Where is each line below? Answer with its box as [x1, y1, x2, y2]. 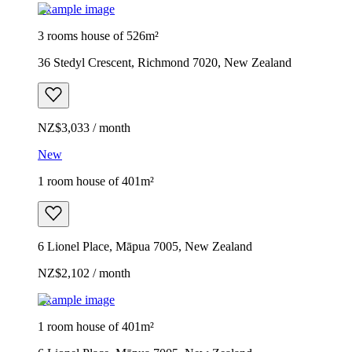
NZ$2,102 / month [38, 266, 130, 280]
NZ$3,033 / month [38, 120, 130, 134]
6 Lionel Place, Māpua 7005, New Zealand [38, 239, 252, 253]
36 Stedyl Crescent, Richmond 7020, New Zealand [38, 55, 291, 69]
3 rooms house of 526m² [38, 28, 159, 42]
